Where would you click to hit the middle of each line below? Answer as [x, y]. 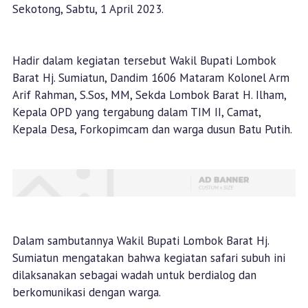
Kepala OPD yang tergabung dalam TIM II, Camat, [136, 112]
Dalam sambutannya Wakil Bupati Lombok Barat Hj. [140, 241]
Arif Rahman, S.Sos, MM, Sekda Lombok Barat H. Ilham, [149, 95]
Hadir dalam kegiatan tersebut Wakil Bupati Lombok [144, 60]
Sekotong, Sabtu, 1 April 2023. [88, 9]
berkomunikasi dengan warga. [86, 293]
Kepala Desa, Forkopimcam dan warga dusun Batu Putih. [152, 129]
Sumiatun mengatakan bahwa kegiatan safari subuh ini [148, 258]
